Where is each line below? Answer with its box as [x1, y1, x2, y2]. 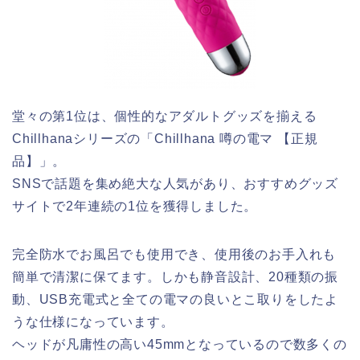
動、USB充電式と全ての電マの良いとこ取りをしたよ [12, 292, 338, 307]
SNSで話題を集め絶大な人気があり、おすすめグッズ [12, 177, 339, 191]
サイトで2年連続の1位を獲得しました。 [12, 199, 258, 214]
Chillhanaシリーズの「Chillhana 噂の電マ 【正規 [12, 132, 318, 146]
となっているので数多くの [185, 337, 347, 352]
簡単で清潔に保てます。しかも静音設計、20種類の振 [12, 270, 338, 284]
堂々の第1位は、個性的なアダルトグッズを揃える [12, 109, 317, 124]
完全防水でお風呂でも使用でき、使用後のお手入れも [12, 247, 337, 262]
